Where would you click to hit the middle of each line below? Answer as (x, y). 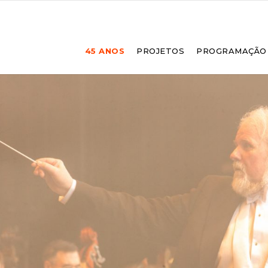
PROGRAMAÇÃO (232, 51)
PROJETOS (161, 51)
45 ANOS (105, 51)
